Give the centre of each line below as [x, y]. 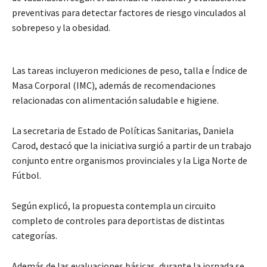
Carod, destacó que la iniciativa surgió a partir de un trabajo [132, 145]
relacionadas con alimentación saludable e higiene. [115, 100]
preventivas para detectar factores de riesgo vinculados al [129, 12]
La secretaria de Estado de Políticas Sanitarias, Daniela [123, 130]
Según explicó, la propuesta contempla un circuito [114, 205]
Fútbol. [27, 175]
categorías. [35, 235]
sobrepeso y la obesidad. [61, 27]
